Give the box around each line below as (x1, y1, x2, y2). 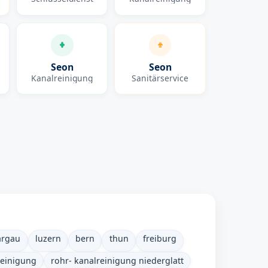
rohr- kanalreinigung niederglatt (50, 254, 184, 266)
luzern (35, 232, 61, 244)
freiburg (142, 232, 176, 244)
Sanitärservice (132, 72, 189, 84)
